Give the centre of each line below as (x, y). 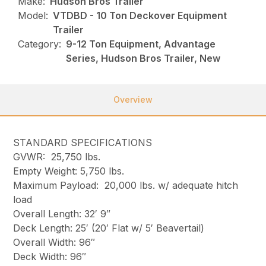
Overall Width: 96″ (54, 243)
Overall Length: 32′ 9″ (62, 214)
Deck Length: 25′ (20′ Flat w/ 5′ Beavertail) (109, 228)
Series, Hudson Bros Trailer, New (143, 58)
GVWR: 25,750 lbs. (57, 157)
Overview (133, 100)
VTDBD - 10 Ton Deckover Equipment (140, 16)
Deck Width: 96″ (50, 257)
